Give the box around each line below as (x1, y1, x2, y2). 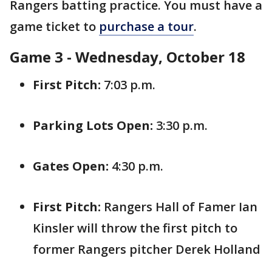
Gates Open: (33, 158, 109, 174)
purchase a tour (99, 18, 194, 35)
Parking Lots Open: (33, 117, 153, 134)
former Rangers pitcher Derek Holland (33, 241, 260, 257)
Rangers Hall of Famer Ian (101, 199, 257, 215)
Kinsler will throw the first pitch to (33, 220, 237, 236)
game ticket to (10, 18, 99, 35)
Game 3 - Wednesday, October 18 (10, 47, 245, 67)
